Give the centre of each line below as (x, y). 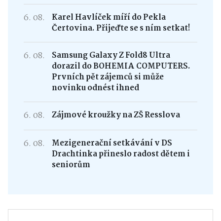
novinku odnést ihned (95, 88)
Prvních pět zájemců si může (108, 77)
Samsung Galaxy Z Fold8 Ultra (111, 55)
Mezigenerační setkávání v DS (112, 143)
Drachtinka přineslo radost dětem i (121, 154)
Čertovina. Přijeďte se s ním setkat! (121, 28)
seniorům (71, 165)
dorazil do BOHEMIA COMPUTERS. (121, 66)
